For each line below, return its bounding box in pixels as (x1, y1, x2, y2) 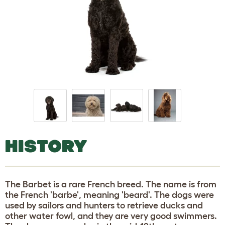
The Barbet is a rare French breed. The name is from (5, 179, 216, 189)
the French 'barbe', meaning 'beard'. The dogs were (5, 189, 214, 200)
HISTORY (5, 136, 87, 156)
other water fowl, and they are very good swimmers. (5, 210, 217, 221)
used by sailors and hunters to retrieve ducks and (5, 200, 203, 210)
